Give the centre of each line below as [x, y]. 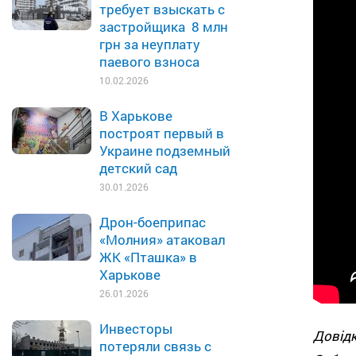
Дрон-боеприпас [153, 222]
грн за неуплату [150, 44]
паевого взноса [149, 62]
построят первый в [162, 133]
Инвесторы [136, 329]
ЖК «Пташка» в [148, 257]
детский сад [138, 168]
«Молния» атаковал [162, 240]
